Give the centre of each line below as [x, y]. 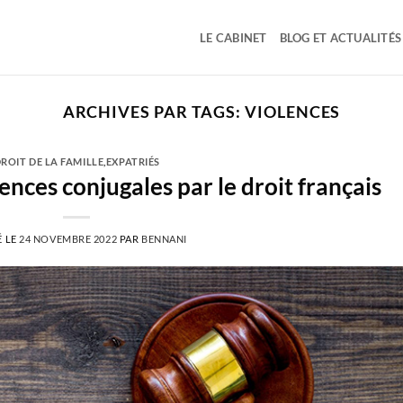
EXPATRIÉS [133, 162]
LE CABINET [233, 37]
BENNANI [164, 238]
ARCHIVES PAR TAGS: [154, 112]
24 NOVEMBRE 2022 [68, 238]
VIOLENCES [293, 112]
